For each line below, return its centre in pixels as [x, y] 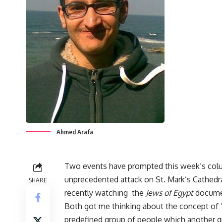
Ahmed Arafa [75, 132]
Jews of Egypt [169, 193]
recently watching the [105, 193]
